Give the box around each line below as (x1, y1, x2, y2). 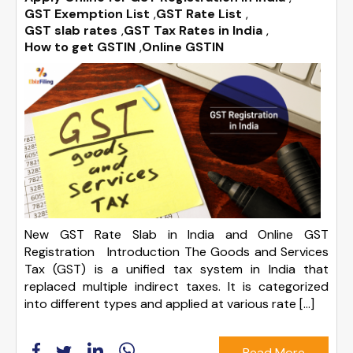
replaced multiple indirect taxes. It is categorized (24, 278, 329, 295)
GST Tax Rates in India (124, 22, 262, 39)
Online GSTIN (142, 39, 224, 56)
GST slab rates (24, 22, 117, 39)
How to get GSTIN (24, 39, 136, 56)
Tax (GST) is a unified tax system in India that (24, 261, 329, 278)
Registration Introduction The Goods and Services (24, 243, 329, 261)
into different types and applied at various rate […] (24, 295, 314, 313)
